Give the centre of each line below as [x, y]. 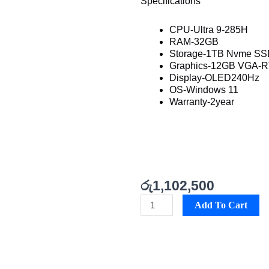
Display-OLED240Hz [214, 77]
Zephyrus [160, 212]
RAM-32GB [194, 41]
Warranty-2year [202, 101]
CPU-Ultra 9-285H [209, 29]
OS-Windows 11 [204, 89]
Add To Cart [221, 205]
